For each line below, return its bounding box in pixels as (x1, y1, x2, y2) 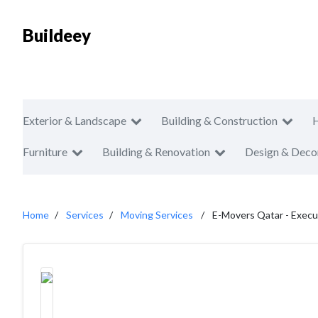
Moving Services (121, 209, 193, 221)
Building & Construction (161, 114, 278, 127)
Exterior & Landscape (23, 114, 126, 127)
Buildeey (23, 25, 91, 45)
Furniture (23, 145, 67, 158)
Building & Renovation (102, 145, 210, 158)
